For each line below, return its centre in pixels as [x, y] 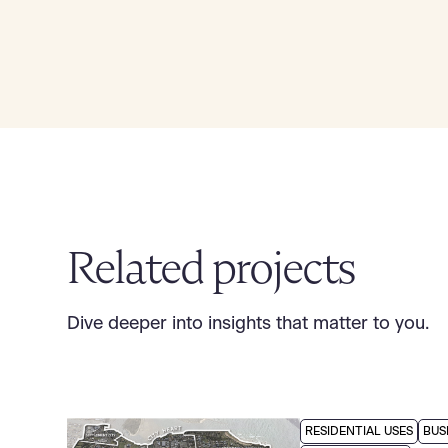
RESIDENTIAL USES [358, 431]
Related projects [211, 267]
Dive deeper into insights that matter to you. [248, 324]
